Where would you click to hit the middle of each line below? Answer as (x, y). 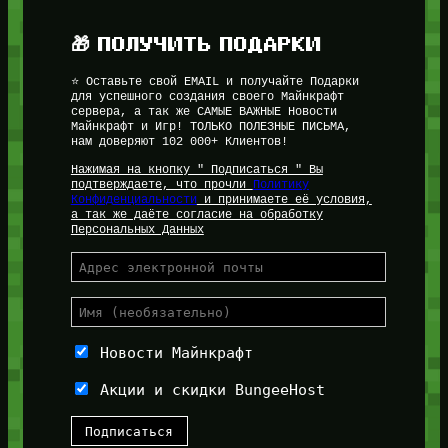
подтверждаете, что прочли (161, 185)
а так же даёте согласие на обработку (196, 215)
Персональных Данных (137, 230)
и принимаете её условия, (284, 200)
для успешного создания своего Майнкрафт (207, 97)
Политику (280, 185)
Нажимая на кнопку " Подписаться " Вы (196, 170)
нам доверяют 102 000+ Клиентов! (179, 142)
